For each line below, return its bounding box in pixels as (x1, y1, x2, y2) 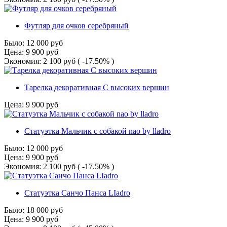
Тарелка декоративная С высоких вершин (24, 83, 169, 92)
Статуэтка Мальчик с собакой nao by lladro (24, 127, 171, 136)
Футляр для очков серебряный (24, 21, 129, 30)
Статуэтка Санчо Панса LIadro (24, 188, 130, 198)
